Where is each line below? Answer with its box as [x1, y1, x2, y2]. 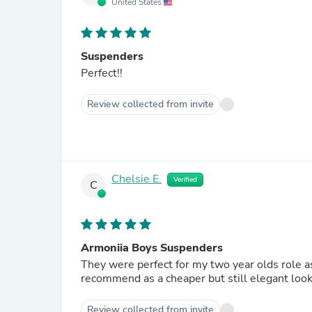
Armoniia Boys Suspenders [81, 240, 223, 256]
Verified [173, 175, 197, 185]
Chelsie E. [111, 171, 162, 187]
